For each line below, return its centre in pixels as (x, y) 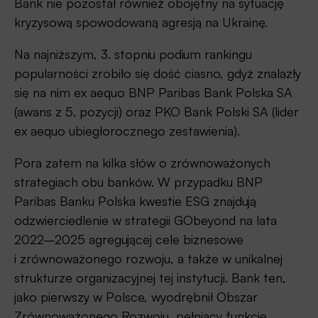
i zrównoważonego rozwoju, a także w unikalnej (148, 259)
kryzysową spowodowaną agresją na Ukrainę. (141, 22)
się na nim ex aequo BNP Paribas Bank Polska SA (153, 93)
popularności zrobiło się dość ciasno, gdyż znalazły (158, 73)
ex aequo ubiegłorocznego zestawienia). (127, 131)
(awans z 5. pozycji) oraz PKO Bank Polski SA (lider (157, 112)
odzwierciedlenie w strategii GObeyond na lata (146, 220)
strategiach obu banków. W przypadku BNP (138, 182)
